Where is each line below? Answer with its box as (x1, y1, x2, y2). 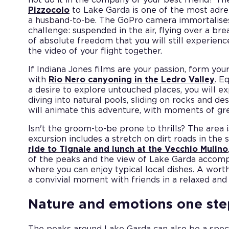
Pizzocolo (28, 6, 70, 14)
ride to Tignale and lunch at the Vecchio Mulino (28, 145, 228, 153)
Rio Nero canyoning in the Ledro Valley (49, 75, 215, 84)
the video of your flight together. (28, 47, 162, 55)
